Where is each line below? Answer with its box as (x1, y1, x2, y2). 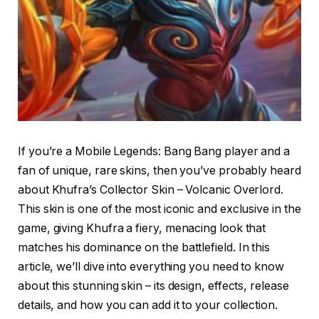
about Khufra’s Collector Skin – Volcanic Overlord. (18, 183, 284, 197)
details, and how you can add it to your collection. (18, 298, 278, 313)
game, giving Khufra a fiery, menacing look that (18, 221, 266, 236)
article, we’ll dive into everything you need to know (18, 260, 284, 274)
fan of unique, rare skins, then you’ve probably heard (18, 164, 301, 178)
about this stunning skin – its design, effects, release (18, 279, 289, 293)
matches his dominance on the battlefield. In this (18, 241, 271, 255)
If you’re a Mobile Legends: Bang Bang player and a (18, 145, 291, 159)
